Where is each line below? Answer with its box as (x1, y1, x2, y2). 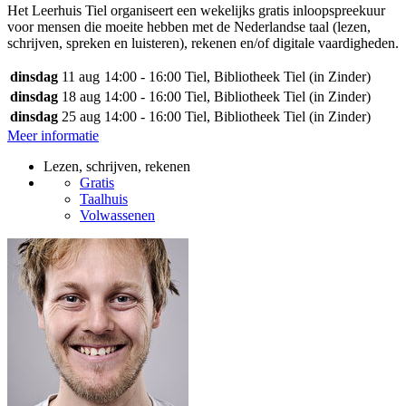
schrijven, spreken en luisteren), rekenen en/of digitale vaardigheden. (7, 35, 399, 51)
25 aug (62, 109, 101, 124)
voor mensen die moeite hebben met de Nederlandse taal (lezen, (7, 19, 371, 34)
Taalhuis (80, 191, 128, 207)
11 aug (62, 69, 100, 84)
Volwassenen (80, 208, 155, 223)
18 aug (62, 89, 101, 104)
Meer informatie (7, 128, 99, 143)
